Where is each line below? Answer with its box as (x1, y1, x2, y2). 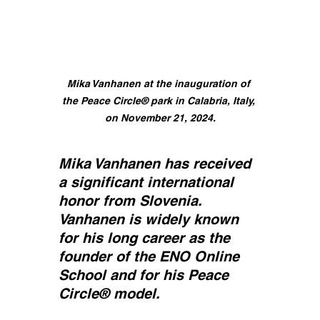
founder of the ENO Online (59, 247, 244, 265)
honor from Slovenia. (59, 191, 206, 209)
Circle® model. (59, 284, 160, 302)
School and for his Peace (59, 266, 233, 284)
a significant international (59, 173, 238, 191)
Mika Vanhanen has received (59, 154, 255, 172)
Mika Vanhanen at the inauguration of (67, 77, 253, 89)
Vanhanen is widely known (59, 210, 243, 228)
